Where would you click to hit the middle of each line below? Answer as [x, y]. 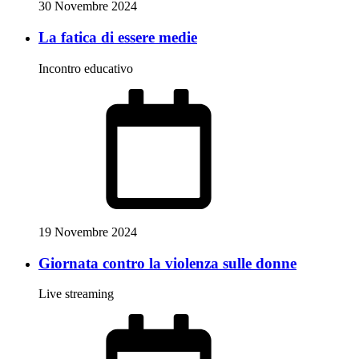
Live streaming [76, 294]
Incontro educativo [86, 68]
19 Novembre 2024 [88, 232]
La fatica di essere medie [118, 38]
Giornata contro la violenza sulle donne [167, 263]
